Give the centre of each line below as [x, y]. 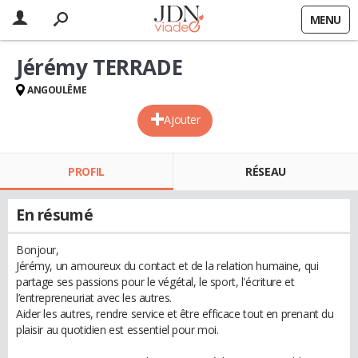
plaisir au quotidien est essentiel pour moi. [117, 330]
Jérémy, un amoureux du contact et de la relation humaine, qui [167, 266]
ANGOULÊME [57, 90]
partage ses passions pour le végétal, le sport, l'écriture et [155, 282]
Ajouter [182, 119]
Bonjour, [38, 250]
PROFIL [86, 171]
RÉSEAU [266, 171]
